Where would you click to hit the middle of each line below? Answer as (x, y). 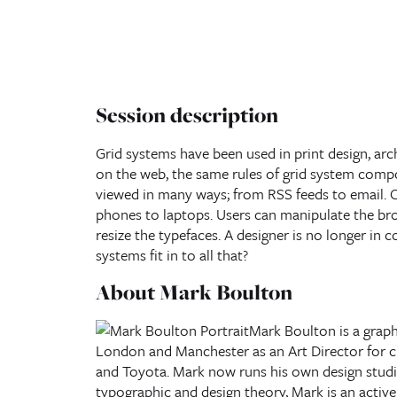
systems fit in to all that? (171, 255)
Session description (187, 115)
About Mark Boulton (194, 292)
